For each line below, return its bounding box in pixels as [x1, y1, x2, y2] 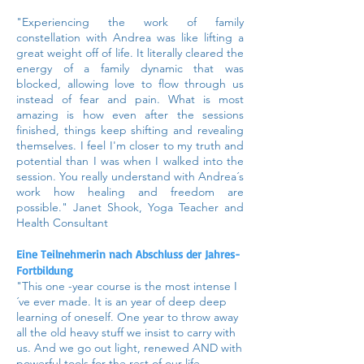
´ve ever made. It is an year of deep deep [16, 294, 227, 309]
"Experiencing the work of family [16, 15, 244, 29]
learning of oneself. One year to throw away [16, 310, 238, 324]
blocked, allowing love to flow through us [16, 76, 244, 91]
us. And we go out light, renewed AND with [16, 340, 242, 355]
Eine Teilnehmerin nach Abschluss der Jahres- [16, 247, 240, 261]
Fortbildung [16, 263, 73, 277]
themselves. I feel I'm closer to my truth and [16, 138, 244, 153]
